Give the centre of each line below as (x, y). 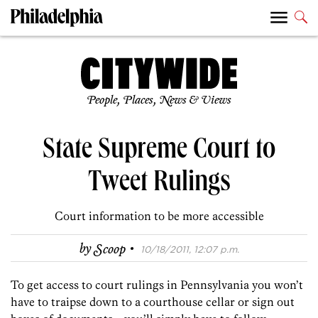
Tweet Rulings (159, 185)
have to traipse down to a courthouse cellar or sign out (153, 302)
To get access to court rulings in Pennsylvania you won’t (157, 285)
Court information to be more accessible (159, 216)
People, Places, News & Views (159, 101)
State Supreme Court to (159, 152)
